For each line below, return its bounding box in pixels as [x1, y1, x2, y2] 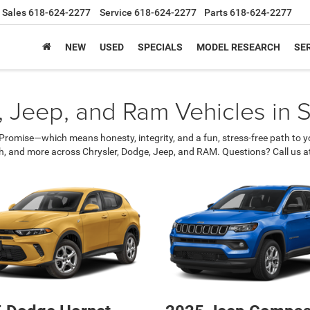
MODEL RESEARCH [197, 42, 280, 53]
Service [100, 7, 132, 19]
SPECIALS [138, 42, 183, 53]
